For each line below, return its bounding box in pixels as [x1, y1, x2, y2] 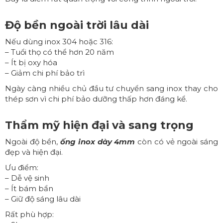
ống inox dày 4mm [60, 136, 135, 146]
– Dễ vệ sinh [5, 173, 49, 183]
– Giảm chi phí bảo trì [5, 68, 85, 78]
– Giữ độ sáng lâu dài [5, 194, 81, 204]
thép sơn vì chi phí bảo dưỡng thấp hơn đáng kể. [5, 94, 187, 104]
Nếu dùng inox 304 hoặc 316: [5, 36, 113, 46]
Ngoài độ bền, [5, 136, 61, 146]
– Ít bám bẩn [5, 183, 53, 193]
